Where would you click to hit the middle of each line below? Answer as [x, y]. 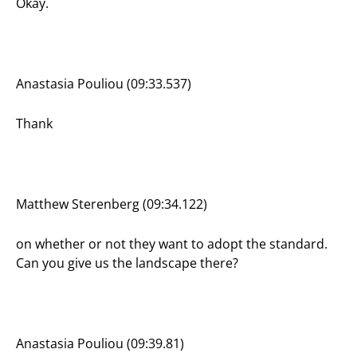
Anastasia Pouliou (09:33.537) [104, 83]
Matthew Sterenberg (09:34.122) [112, 204]
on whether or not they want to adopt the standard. [172, 244]
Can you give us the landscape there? [127, 263]
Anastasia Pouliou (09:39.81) [100, 344]
